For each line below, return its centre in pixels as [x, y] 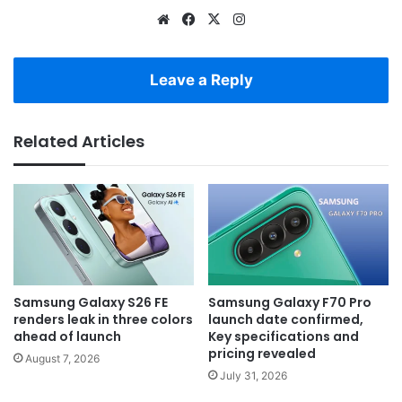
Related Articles [79, 142]
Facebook [229, 19]
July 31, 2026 [253, 376]
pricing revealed [262, 354]
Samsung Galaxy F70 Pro [290, 303]
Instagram [280, 19]
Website [199, 19]
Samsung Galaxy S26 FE [91, 303]
